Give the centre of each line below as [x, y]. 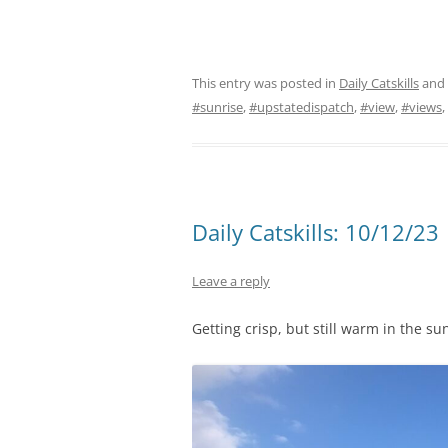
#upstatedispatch [301, 106]
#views [421, 106]
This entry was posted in [265, 82]
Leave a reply [231, 280]
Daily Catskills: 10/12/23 [315, 231]
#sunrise [217, 106]
